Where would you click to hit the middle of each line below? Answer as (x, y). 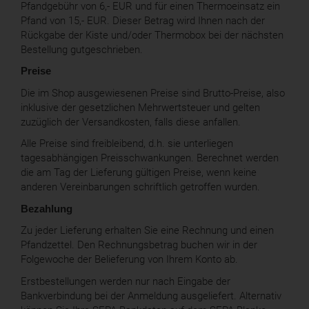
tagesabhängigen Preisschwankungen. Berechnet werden (150, 158)
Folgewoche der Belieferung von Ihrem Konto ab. (129, 260)
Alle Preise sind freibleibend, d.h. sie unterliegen (127, 144)
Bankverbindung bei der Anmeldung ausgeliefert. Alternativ (151, 296)
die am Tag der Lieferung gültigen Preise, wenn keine (139, 173)
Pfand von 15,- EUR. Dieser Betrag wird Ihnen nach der (143, 20)
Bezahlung (47, 209)
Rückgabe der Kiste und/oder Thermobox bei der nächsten (152, 35)
